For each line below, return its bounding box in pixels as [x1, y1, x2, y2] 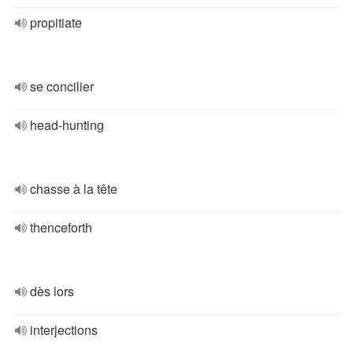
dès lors [30, 282, 74, 300]
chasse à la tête [30, 180, 117, 198]
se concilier [30, 77, 94, 95]
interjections [30, 321, 98, 339]
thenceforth [30, 218, 92, 236]
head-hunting [30, 116, 104, 134]
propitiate [30, 13, 82, 32]
